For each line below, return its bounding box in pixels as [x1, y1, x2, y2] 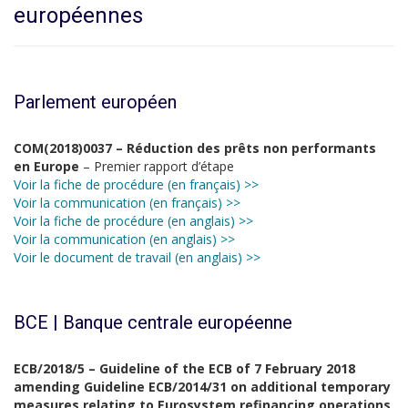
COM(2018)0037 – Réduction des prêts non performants [14, 139, 376, 157]
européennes [14, 3, 143, 28]
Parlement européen [14, 91, 177, 113]
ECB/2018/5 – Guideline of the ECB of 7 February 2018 [14, 360, 355, 377]
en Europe [14, 158, 83, 175]
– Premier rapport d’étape [83, 158, 234, 175]
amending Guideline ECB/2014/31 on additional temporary [14, 378, 391, 395]
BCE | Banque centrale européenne [14, 311, 292, 333]
